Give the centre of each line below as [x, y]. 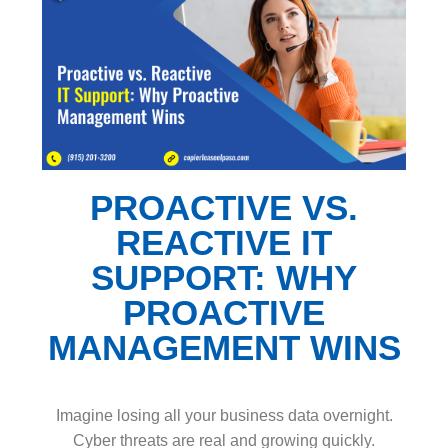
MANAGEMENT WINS [224, 348]
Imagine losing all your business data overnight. [224, 415]
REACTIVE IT [224, 243]
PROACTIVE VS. [224, 208]
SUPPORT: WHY [224, 278]
